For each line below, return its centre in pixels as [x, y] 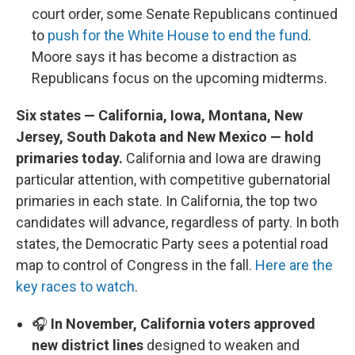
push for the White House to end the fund [178, 36]
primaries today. [69, 158]
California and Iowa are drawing [222, 158]
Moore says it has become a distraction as [164, 57]
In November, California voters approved [183, 324]
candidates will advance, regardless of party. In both [177, 223]
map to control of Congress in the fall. [136, 265]
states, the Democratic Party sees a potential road [172, 244]
